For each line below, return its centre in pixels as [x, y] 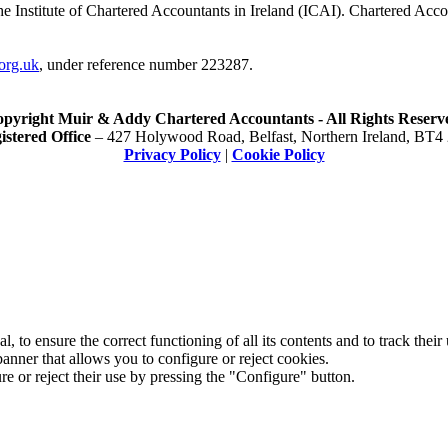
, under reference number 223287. [146, 64]
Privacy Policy [172, 154]
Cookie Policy [278, 154]
